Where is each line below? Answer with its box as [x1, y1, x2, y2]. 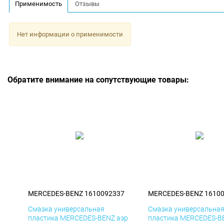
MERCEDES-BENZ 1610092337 [28, 189, 124, 198]
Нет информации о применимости [16, 30, 123, 38]
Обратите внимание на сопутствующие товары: [7, 75, 189, 85]
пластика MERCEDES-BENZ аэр [28, 214, 128, 222]
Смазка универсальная [28, 205, 104, 213]
